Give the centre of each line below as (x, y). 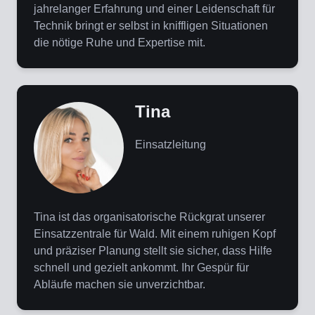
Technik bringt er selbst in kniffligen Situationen (151, 26)
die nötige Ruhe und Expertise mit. (120, 43)
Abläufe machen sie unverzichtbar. (120, 285)
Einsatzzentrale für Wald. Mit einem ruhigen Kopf (155, 234)
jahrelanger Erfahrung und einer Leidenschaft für (154, 9)
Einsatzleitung (171, 145)
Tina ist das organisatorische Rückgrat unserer (149, 217)
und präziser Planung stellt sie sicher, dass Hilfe (153, 251)
